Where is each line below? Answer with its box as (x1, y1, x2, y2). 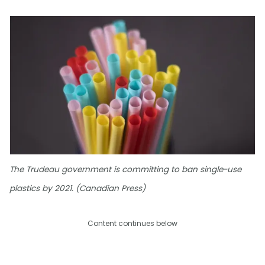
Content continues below (88, 218, 177, 229)
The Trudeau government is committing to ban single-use (9, 164, 241, 176)
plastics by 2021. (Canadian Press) (9, 183, 146, 195)
